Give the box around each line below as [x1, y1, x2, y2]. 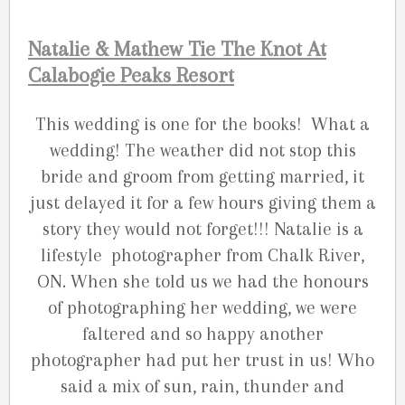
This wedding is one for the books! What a [35, 113, 370, 135]
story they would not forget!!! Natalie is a [42, 218, 363, 240]
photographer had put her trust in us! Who [31, 349, 374, 371]
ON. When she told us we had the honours [36, 270, 369, 292]
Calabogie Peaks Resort [28, 62, 234, 88]
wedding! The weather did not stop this [49, 139, 356, 161]
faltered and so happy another [81, 323, 324, 344]
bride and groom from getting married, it [41, 165, 364, 187]
